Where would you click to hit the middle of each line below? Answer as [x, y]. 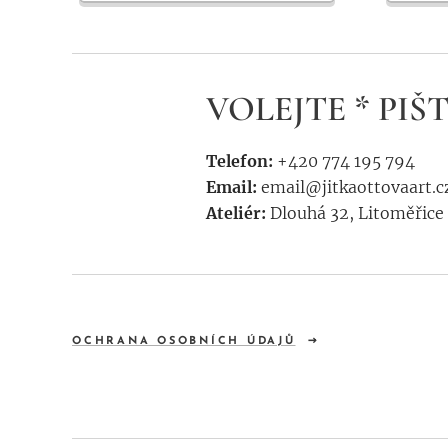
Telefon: [241, 161]
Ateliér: [237, 213]
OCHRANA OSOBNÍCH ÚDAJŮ [184, 341]
